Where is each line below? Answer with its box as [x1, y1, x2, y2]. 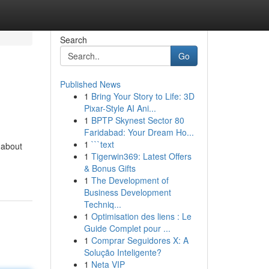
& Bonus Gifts [83, 162, 136, 174]
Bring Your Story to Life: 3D [91, 90, 195, 102]
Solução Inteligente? [83, 246, 162, 258]
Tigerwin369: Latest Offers [91, 150, 192, 162]
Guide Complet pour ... [83, 222, 171, 234]
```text [91, 138, 114, 150]
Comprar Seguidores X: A [91, 234, 189, 246]
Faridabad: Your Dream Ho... [83, 126, 194, 138]
